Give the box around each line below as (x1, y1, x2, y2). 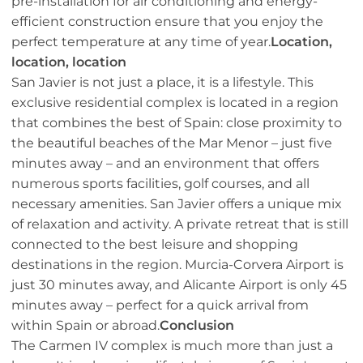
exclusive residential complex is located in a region (11, 95, 339, 111)
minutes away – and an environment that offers (11, 156, 319, 172)
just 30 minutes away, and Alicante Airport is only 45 (11, 277, 347, 293)
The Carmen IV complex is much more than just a (11, 338, 333, 354)
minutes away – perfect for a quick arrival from (11, 297, 309, 314)
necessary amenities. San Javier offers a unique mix (11, 196, 342, 212)
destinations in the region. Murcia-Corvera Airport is (11, 257, 344, 273)
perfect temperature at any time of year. (11, 34, 271, 50)
